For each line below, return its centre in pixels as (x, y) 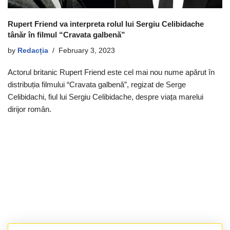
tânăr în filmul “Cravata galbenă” (66, 34)
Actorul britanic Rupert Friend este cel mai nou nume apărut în (111, 72)
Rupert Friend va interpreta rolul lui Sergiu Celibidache (106, 24)
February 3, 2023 (87, 50)
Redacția (33, 50)
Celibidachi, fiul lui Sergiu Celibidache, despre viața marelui (106, 97)
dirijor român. (30, 109)
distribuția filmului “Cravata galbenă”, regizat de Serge (97, 84)
